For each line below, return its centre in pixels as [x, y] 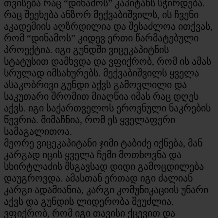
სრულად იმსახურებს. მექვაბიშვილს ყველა [101, 73]
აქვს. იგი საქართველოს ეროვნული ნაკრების [107, 108]
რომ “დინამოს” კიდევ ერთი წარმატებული [101, 38]
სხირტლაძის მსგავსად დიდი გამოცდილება [104, 166]
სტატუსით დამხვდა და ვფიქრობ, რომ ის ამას [108, 61]
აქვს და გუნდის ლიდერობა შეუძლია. [89, 201]
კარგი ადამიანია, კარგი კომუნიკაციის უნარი [106, 190]
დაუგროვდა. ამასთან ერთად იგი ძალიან [98, 178]
